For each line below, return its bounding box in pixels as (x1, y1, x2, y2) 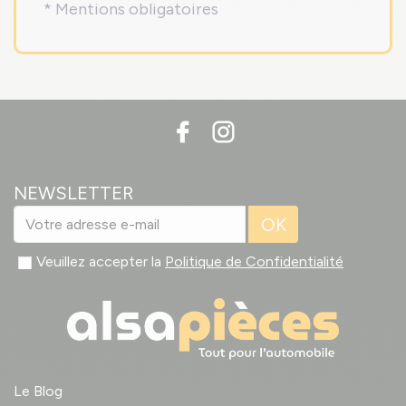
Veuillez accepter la (36, 253, 165, 271)
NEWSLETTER (14, 182, 133, 205)
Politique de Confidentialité (165, 253, 343, 271)
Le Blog (14, 382, 63, 401)
